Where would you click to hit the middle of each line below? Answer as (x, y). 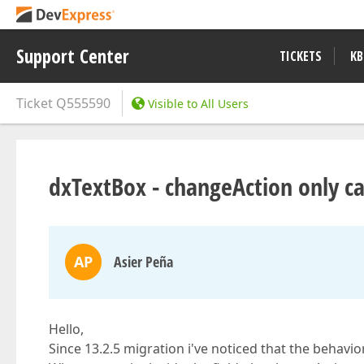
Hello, (66, 329)
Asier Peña (143, 262)
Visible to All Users (198, 104)
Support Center (73, 56)
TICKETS (301, 56)
